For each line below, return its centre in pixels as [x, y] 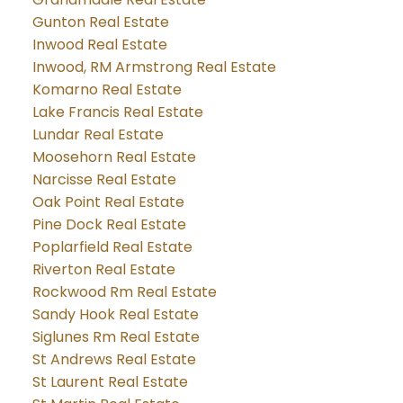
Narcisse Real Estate [104, 179]
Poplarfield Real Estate [112, 246]
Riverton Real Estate [103, 269]
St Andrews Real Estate [114, 359]
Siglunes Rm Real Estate [116, 336]
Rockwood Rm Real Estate [124, 291]
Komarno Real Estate [107, 89]
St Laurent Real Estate [110, 381]
